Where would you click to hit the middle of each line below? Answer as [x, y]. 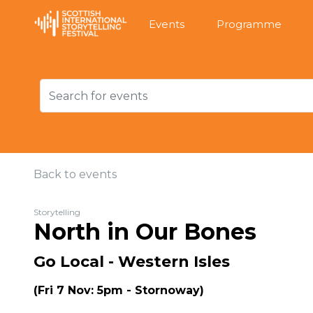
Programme [249, 24]
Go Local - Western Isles [132, 262]
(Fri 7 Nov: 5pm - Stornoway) [119, 290]
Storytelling [57, 212]
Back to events [75, 174]
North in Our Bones [145, 232]
